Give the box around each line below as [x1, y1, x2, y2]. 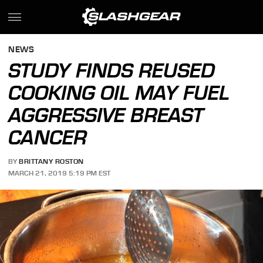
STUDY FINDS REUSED [8, 59, 215, 82]
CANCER [8, 126, 87, 149]
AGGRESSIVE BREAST [8, 103, 204, 127]
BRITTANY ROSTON [19, 157, 84, 166]
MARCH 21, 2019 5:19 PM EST [8, 168, 111, 177]
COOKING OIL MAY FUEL [8, 81, 230, 104]
